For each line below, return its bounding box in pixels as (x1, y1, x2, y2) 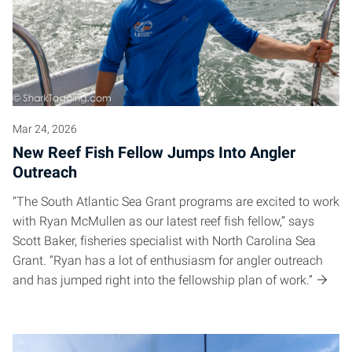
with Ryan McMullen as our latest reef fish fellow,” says (13, 214, 314, 229)
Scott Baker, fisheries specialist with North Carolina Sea (13, 233, 316, 249)
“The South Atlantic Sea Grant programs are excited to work (13, 194, 339, 210)
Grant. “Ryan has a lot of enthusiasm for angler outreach (13, 253, 323, 269)
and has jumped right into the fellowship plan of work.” (13, 273, 313, 288)
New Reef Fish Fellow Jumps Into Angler (13, 143, 295, 163)
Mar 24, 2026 (13, 123, 77, 136)
